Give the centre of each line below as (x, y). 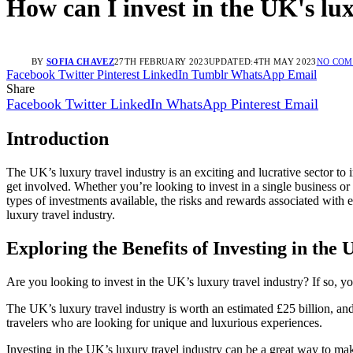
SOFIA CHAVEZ (80, 61)
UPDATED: (231, 61)
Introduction (58, 138)
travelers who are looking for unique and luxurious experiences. (164, 322)
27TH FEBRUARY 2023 (161, 61)
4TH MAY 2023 (285, 61)
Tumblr (210, 74)
